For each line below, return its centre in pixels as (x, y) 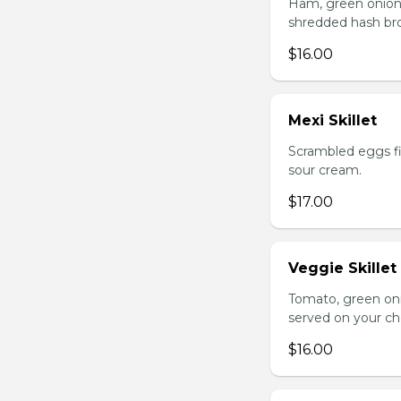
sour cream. (325, 171)
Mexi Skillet (333, 121)
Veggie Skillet (342, 269)
